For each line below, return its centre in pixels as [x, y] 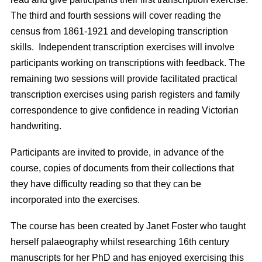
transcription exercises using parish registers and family [125, 94]
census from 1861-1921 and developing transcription [119, 31]
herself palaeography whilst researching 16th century [120, 242]
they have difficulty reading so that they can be [106, 184]
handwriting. [38, 126]
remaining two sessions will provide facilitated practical [124, 79]
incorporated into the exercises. [77, 200]
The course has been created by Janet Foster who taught [128, 226]
